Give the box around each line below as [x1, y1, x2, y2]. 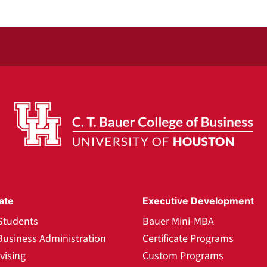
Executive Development [142, 195, 254, 207]
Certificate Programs [142, 231, 234, 246]
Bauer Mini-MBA [142, 214, 214, 229]
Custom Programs [142, 249, 223, 263]
